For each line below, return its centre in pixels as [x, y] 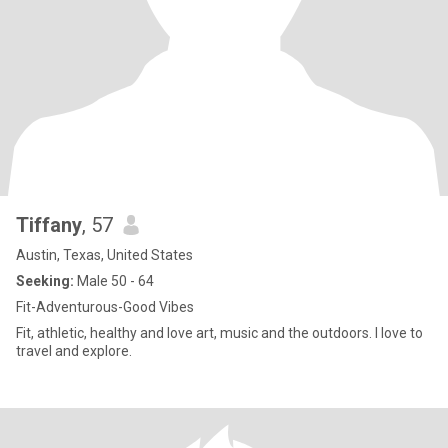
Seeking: [45, 281]
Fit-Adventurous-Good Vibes [105, 307]
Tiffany [49, 225]
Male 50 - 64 [114, 281]
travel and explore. [74, 351]
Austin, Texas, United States [104, 255]
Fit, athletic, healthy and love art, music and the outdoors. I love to [219, 333]
